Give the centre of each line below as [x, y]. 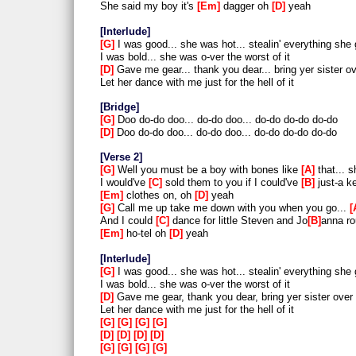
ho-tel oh [146, 234]
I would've [124, 183]
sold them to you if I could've [232, 183]
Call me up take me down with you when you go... [232, 208]
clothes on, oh [159, 195]
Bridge [120, 107]
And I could [128, 221]
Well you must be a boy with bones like [208, 170]
